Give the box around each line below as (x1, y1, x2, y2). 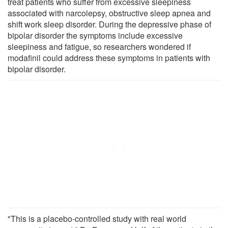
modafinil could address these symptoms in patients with (8, 51, 210, 64)
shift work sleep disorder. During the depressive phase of (8, 18, 211, 30)
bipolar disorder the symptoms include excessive (8, 29, 183, 41)
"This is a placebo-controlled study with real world (8, 212, 186, 224)
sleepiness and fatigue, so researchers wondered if (8, 40, 191, 52)
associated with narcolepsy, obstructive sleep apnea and (8, 7, 211, 19)
